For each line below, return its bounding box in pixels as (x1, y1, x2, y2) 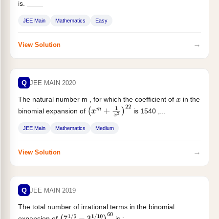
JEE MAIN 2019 (30, 186, 76, 194)
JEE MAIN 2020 (30, 79, 76, 87)
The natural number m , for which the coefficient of (18, 95, 176, 103)
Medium (95, 125, 114, 131)
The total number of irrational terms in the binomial (18, 203, 175, 211)
